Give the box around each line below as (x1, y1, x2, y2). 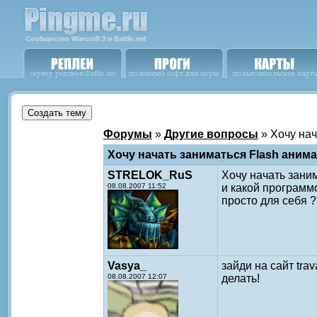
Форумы (103, 128, 152, 140)
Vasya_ (108, 260, 146, 272)
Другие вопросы (164, 128, 258, 140)
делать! (221, 272, 260, 284)
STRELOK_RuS (108, 169, 192, 181)
